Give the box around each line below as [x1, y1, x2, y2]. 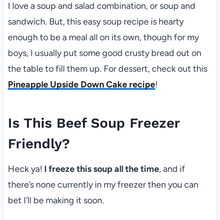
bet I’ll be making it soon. [7, 194, 104, 206]
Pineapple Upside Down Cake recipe [7, 79, 155, 90]
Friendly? [7, 135, 70, 152]
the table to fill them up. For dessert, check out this [7, 63, 207, 74]
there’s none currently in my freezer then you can [7, 179, 198, 190]
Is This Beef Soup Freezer [7, 114, 180, 131]
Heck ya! [7, 163, 44, 174]
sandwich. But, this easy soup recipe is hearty [7, 16, 184, 27]
